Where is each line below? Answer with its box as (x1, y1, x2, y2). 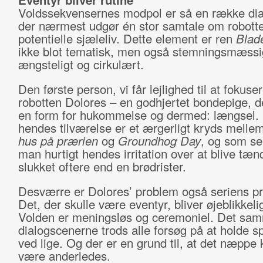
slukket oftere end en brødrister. (18, 158, 190, 175)
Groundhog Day (117, 132, 201, 149)
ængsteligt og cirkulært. (18, 56, 147, 73)
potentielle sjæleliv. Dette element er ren (18, 30, 236, 47)
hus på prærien (18, 132, 98, 149)
